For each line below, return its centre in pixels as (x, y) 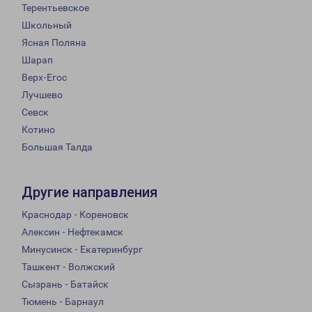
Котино (38, 130)
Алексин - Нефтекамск (72, 232)
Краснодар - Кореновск (75, 215)
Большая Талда (57, 147)
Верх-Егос (44, 78)
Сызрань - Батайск (65, 284)
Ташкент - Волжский (68, 267)
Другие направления (89, 193)
